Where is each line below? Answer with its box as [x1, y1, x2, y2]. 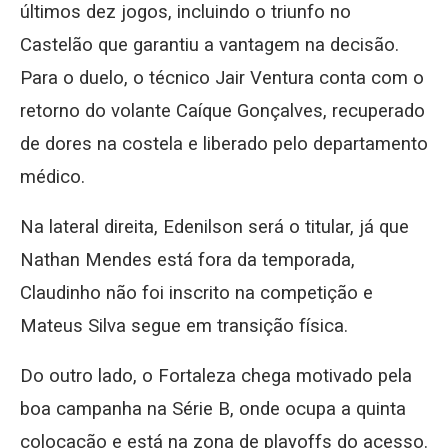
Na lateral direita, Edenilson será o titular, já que [20, 216, 409, 239]
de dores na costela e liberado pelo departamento [20, 133, 428, 156]
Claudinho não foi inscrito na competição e [20, 282, 373, 305]
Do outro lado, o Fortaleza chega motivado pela [20, 365, 412, 388]
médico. [20, 166, 85, 189]
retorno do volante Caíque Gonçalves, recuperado [20, 100, 425, 123]
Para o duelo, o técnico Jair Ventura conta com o [20, 67, 424, 90]
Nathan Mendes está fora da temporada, [20, 249, 355, 272]
